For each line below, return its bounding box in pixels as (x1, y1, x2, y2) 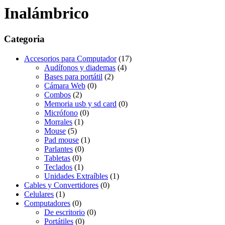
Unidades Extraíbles (44, 171, 108, 180)
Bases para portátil (44, 72, 102, 81)
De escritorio (44, 207, 85, 216)
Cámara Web (44, 81, 85, 90)
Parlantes (44, 144, 73, 153)
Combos (44, 90, 71, 99)
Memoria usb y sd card (44, 99, 117, 108)
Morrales (44, 117, 72, 126)
